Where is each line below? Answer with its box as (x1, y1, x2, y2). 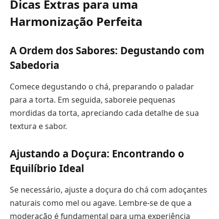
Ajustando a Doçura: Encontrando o (10, 147, 184, 161)
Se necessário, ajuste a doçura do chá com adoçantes (10, 184, 207, 195)
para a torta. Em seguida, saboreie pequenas (10, 94, 175, 105)
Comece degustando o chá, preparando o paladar (10, 81, 194, 92)
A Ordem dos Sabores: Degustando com (10, 44, 204, 58)
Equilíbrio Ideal (10, 161, 84, 175)
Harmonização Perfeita (10, 13, 142, 29)
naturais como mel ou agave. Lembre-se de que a (10, 197, 192, 208)
